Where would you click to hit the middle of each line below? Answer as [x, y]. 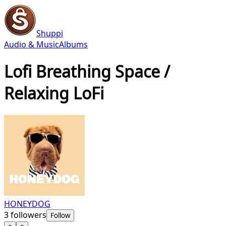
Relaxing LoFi [54, 93]
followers [27, 215]
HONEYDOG [27, 204]
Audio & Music [32, 44]
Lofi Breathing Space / [87, 72]
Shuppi [50, 33]
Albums [73, 44]
